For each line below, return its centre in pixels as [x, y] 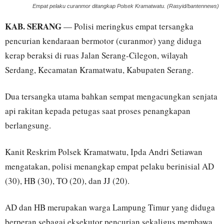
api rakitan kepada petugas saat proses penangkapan [98, 111]
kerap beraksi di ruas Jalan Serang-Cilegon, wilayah [96, 55]
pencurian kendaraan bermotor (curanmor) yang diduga [103, 41]
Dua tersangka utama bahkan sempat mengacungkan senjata [111, 96]
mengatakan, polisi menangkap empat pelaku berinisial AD [109, 166]
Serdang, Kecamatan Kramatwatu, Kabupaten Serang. [99, 70]
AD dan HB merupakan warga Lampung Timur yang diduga [110, 207]
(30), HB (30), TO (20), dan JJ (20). [67, 181]
